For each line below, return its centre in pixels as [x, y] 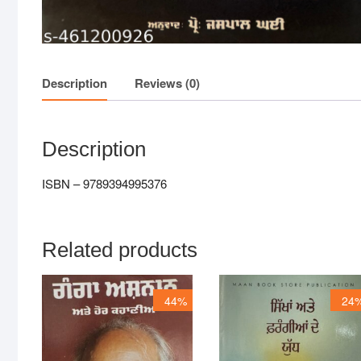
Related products [120, 250]
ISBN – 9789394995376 [104, 184]
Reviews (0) [167, 83]
